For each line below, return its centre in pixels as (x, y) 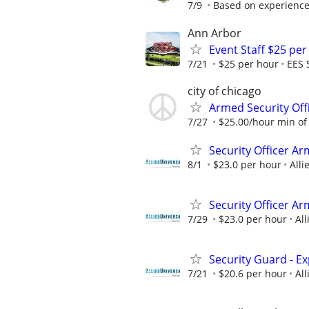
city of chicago (225, 91)
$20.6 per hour (253, 274)
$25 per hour (249, 63)
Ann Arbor (215, 33)
